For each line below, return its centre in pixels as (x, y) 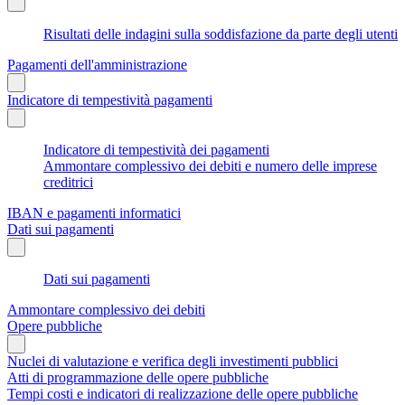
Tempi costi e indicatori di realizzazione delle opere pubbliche (183, 393)
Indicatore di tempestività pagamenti (110, 99)
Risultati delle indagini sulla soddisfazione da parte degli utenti (221, 33)
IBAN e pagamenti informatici (94, 212)
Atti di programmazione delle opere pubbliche (138, 377)
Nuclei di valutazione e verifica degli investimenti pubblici (173, 361)
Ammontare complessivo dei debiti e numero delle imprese (210, 165)
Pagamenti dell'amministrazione (97, 64)
